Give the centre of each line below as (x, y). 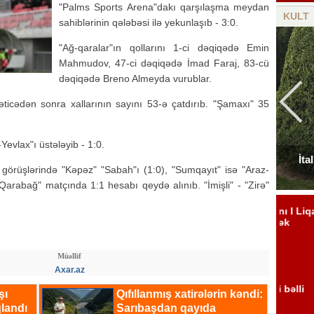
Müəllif (69, 256)
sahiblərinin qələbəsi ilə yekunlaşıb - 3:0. (149, 22)
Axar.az (69, 270)
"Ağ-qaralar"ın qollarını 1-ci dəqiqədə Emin (164, 48)
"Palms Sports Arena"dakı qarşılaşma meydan (164, 7)
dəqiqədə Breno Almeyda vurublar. (135, 78)
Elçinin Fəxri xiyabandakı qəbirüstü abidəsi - (164, 159)
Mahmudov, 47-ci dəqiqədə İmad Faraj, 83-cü (164, 63)
